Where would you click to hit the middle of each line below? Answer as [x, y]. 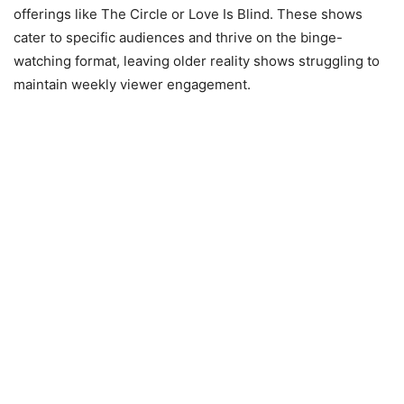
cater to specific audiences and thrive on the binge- [178, 38]
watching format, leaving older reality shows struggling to [197, 61]
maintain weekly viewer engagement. [132, 85]
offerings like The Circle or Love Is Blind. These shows [188, 14]
